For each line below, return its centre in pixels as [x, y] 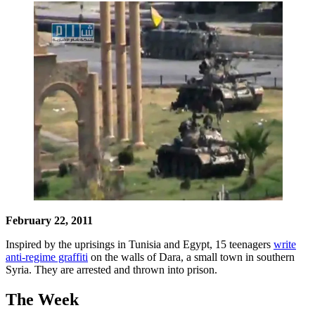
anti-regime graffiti [47, 257]
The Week [42, 299]
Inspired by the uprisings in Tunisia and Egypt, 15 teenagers [140, 244]
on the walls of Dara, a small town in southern [191, 257]
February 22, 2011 [49, 220]
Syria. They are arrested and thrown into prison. [111, 269]
